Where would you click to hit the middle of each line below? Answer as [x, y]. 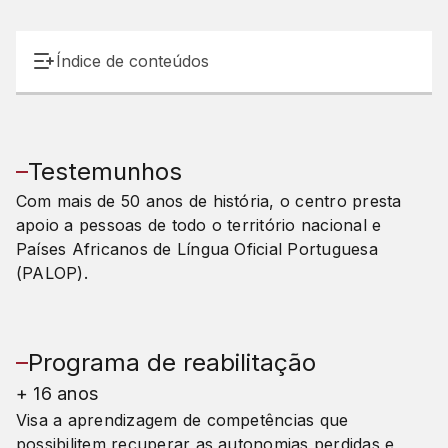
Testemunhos [105, 171]
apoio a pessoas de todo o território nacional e [199, 224]
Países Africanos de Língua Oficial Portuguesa [197, 248]
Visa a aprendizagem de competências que [182, 419]
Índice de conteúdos [132, 61]
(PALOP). [52, 272]
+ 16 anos [57, 393]
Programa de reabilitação [172, 362]
